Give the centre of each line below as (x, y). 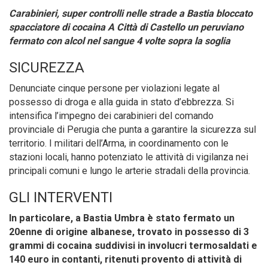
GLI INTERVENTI (61, 197)
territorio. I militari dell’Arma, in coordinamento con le (119, 143)
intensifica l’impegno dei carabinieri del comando (111, 115)
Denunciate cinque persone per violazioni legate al (114, 88)
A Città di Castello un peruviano (176, 27)
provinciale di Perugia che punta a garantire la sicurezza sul (133, 129)
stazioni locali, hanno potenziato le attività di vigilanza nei (129, 157)
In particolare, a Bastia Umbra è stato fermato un (122, 218)
